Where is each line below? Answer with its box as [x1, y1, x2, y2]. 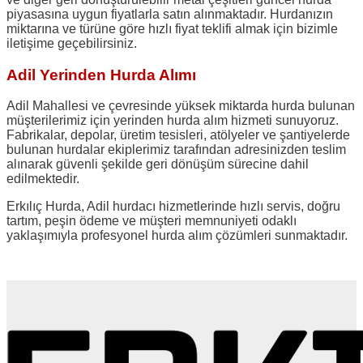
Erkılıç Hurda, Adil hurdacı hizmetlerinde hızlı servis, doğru [6, 199, 340, 214]
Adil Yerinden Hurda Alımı [6, 66, 196, 83]
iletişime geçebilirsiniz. [6, 36, 137, 50]
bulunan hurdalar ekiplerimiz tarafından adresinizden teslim [6, 143, 346, 157]
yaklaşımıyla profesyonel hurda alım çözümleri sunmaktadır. [6, 228, 348, 243]
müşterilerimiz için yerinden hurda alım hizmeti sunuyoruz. [6, 113, 339, 128]
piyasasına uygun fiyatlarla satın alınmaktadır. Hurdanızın [6, 6, 333, 21]
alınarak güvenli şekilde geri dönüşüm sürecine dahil [6, 157, 309, 172]
